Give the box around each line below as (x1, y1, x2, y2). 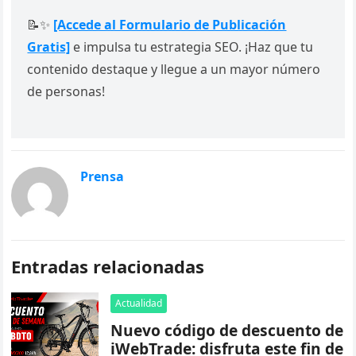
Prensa (80, 168, 125, 186)
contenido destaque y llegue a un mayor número (27, 60, 321, 79)
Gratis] (27, 38, 71, 56)
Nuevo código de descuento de (110, 319, 344, 342)
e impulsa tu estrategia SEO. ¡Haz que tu (70, 38, 314, 56)
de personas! (27, 83, 106, 101)
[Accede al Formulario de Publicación (53, 16, 287, 34)
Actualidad (115, 296, 163, 311)
